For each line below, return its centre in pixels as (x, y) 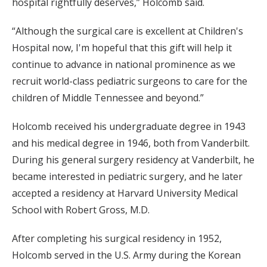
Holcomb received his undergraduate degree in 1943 (129, 126)
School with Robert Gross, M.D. (81, 210)
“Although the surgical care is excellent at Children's (128, 31)
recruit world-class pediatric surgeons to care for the (130, 81)
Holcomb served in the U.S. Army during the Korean (126, 255)
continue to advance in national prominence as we (124, 64)
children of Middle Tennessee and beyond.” (108, 98)
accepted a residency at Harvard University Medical (125, 193)
